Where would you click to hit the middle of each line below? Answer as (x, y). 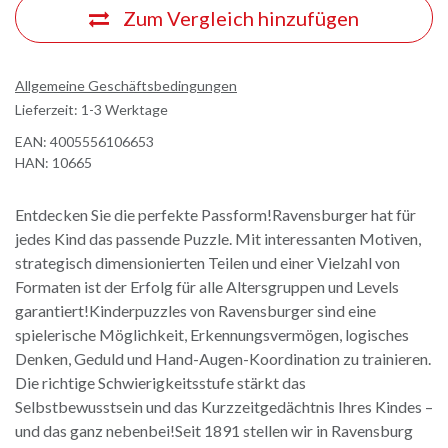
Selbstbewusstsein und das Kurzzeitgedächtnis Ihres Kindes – (224, 407)
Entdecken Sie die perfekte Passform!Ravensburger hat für (215, 215)
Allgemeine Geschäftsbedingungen (126, 86)
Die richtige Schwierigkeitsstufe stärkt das (160, 383)
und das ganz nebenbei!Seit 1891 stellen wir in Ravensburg (214, 431)
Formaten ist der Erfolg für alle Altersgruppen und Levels (207, 287)
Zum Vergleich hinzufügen (241, 17)
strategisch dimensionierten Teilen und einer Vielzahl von (207, 263)
